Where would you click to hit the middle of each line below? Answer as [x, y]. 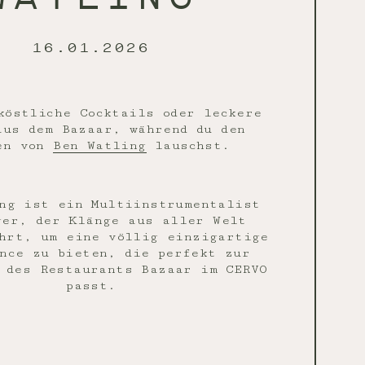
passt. [91, 286]
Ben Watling [100, 145]
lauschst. [188, 145]
